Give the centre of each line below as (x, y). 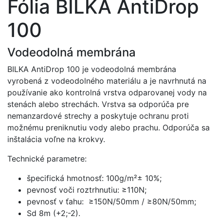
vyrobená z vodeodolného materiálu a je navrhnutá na (107, 81)
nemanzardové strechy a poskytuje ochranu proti (98, 116)
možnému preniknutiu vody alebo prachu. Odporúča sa (109, 127)
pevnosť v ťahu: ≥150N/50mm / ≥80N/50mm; (111, 201)
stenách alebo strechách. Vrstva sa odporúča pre (98, 104)
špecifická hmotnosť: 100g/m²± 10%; (94, 178)
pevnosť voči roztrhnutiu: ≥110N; (87, 190)
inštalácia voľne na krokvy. (56, 139)
